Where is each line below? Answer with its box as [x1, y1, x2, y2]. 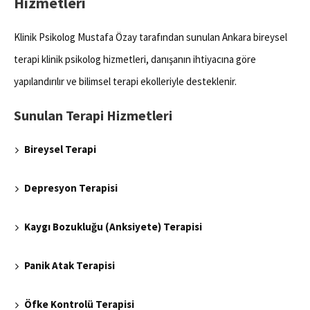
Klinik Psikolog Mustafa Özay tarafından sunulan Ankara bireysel [14, 30, 287, 44]
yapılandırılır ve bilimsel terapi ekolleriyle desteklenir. [14, 75, 237, 89]
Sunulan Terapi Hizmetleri [14, 107, 172, 125]
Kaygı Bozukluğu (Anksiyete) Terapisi [24, 220, 202, 234]
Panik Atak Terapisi [24, 259, 115, 273]
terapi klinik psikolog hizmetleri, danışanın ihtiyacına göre [14, 53, 256, 66]
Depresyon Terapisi [24, 181, 118, 195]
